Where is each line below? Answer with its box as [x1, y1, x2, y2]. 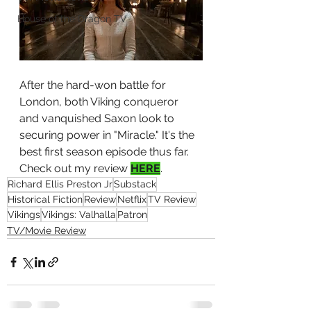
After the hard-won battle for [19, 78, 169, 92]
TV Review [148, 194, 196, 205]
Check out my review [19, 162, 131, 176]
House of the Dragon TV [17, 13, 127, 24]
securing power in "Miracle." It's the [19, 128, 197, 142]
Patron [117, 209, 147, 221]
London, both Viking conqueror [19, 95, 181, 109]
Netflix [117, 194, 146, 205]
